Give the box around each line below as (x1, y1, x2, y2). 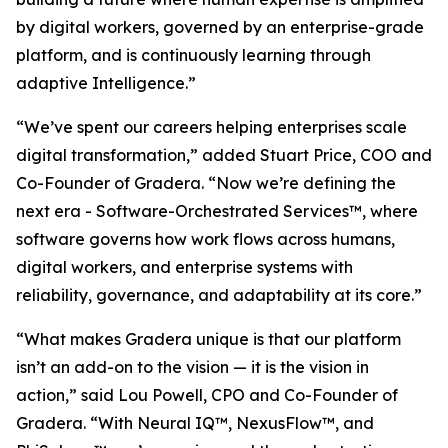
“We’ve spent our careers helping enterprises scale (16, 117, 407, 138)
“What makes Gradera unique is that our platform (16, 329, 401, 350)
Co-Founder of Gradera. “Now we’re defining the (16, 173, 396, 194)
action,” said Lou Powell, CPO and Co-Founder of (16, 385, 398, 406)
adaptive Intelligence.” (16, 73, 196, 94)
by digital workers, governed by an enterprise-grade (16, 17, 424, 38)
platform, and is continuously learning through (16, 45, 371, 66)
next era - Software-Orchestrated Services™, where (16, 201, 418, 222)
